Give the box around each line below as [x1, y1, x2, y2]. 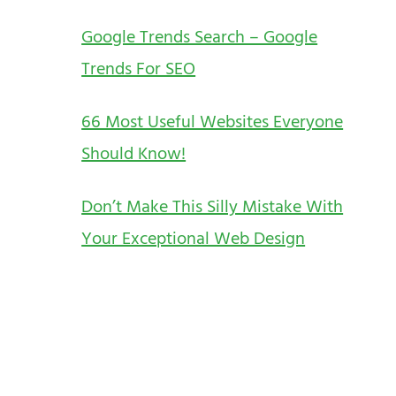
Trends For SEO [81, 54, 196, 83]
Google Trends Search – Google [81, 22, 318, 51]
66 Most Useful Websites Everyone [81, 107, 344, 136]
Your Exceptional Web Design [81, 224, 306, 253]
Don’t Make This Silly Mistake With [81, 192, 344, 221]
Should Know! [81, 139, 187, 168]
